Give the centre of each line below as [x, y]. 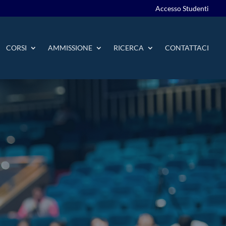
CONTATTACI [187, 48]
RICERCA [129, 48]
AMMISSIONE [70, 48]
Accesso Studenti [182, 8]
